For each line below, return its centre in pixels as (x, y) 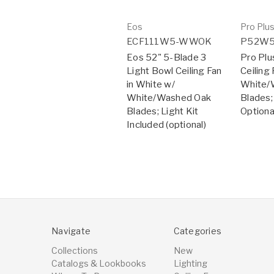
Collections (75, 251)
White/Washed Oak (169, 98)
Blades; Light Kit (163, 112)
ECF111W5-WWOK (169, 42)
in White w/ (151, 85)
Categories (197, 231)
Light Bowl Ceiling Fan (174, 71)
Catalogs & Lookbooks (99, 264)
